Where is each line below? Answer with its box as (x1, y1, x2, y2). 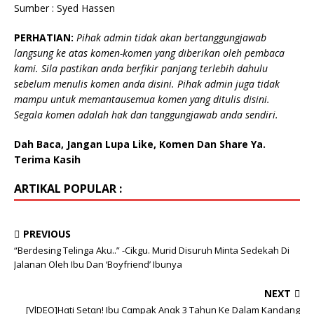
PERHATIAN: (14, 31, 76, 44)
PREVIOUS (23, 227, 71, 240)
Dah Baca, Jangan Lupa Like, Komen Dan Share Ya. (14, 137, 266, 151)
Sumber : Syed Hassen (14, 1, 115, 15)
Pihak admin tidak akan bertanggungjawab (76, 31, 266, 44)
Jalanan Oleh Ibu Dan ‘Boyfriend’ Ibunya (14, 258, 182, 271)
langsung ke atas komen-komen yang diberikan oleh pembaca (14, 46, 285, 60)
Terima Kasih (14, 153, 81, 166)
